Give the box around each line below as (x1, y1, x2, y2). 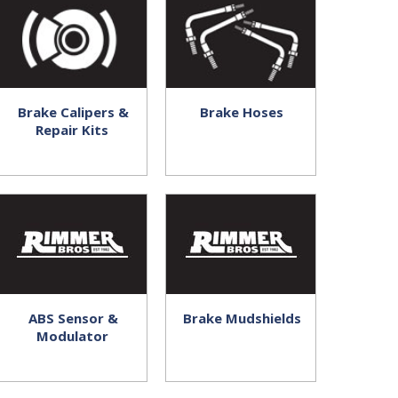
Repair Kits (36, 121, 108, 139)
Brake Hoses (200, 103, 283, 121)
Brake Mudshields (182, 309, 301, 327)
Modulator (36, 327, 108, 345)
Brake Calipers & (17, 103, 129, 121)
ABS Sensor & (28, 309, 118, 327)
